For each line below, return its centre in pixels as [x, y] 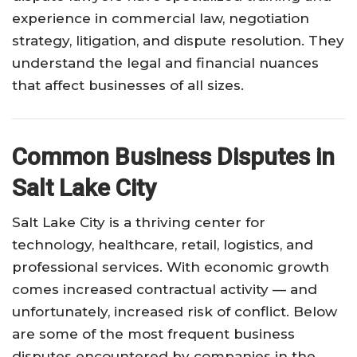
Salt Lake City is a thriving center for [139, 223]
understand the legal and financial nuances [165, 63]
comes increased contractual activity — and [165, 290]
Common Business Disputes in [173, 157]
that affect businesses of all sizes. [128, 86]
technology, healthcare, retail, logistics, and [163, 245]
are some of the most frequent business [153, 334]
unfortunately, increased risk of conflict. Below [175, 312]
